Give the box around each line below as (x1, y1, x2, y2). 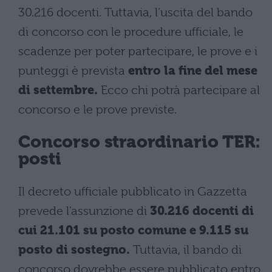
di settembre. (18, 83, 98, 97)
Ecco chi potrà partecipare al (98, 83, 260, 97)
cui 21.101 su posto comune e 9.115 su (18, 223, 248, 237)
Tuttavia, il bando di (130, 242, 242, 257)
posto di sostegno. (18, 242, 130, 257)
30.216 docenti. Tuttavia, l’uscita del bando (18, 5, 253, 19)
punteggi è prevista (18, 63, 125, 78)
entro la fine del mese (125, 63, 257, 78)
